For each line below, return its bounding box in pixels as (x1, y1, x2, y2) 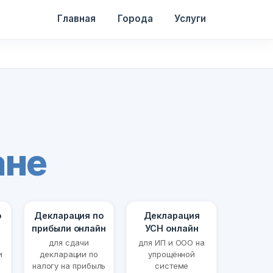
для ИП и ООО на (138, 238, 205, 248)
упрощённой (148, 249, 196, 260)
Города (117, 13, 153, 24)
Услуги (174, 13, 206, 24)
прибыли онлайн (32, 223, 107, 234)
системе (154, 261, 189, 271)
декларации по (40, 249, 99, 260)
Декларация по (34, 210, 104, 221)
